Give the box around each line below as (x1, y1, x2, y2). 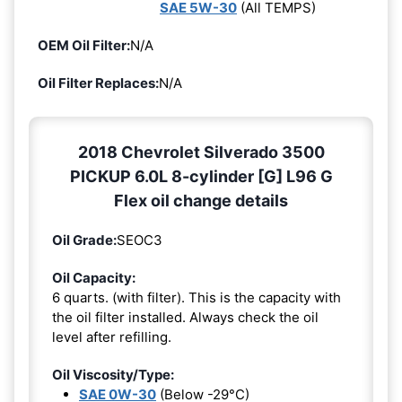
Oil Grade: (52, 232, 117, 249)
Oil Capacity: (52, 269, 135, 287)
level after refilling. (52, 328, 171, 346)
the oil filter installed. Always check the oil (52, 309, 319, 327)
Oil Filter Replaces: (38, 74, 159, 92)
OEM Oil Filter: (38, 37, 130, 55)
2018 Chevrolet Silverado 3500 (77, 143, 325, 162)
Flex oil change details (114, 191, 288, 211)
